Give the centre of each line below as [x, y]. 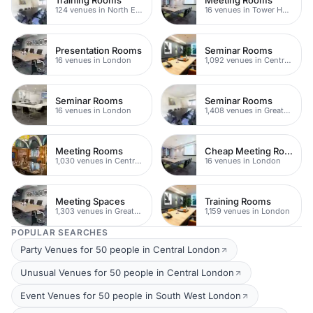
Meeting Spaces [90, 201]
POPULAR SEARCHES [60, 232]
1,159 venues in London [247, 211]
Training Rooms [238, 201]
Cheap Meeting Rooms [289, 151]
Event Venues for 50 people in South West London [131, 296]
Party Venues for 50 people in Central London [120, 249]
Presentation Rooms [99, 50]
